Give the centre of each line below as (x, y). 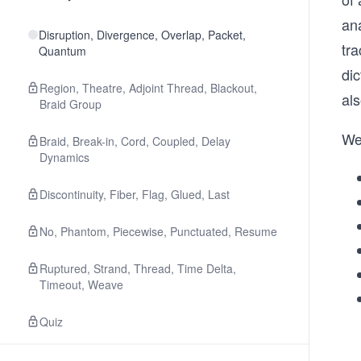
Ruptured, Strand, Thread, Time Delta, (138, 268)
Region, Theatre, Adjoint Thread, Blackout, (148, 88)
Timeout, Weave (81, 284)
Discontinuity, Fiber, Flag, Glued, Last (135, 194)
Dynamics (64, 157)
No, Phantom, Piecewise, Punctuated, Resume (158, 231)
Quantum (63, 51)
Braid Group (71, 104)
